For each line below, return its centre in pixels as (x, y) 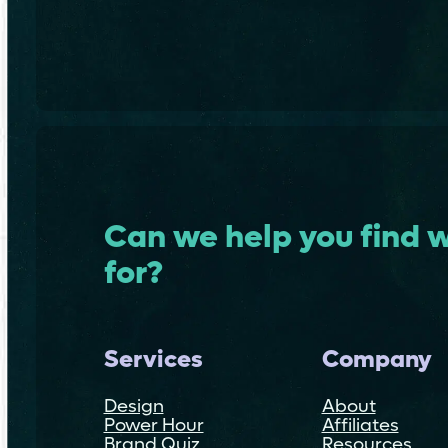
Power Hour (153, 425)
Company (376, 359)
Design (133, 406)
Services (153, 359)
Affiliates (360, 425)
